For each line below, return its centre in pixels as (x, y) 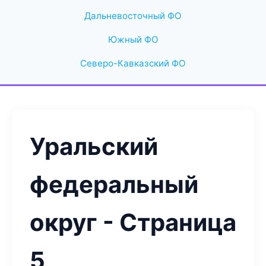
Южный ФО (133, 39)
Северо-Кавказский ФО (133, 63)
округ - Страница (133, 222)
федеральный (114, 184)
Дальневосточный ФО (133, 16)
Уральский (94, 146)
